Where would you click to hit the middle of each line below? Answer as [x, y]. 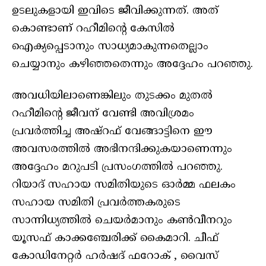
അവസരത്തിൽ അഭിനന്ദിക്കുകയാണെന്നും [122, 149]
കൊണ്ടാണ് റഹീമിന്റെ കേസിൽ [93, 28]
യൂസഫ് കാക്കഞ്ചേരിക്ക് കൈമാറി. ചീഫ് [115, 238]
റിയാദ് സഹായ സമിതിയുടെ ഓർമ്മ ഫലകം [124, 185]
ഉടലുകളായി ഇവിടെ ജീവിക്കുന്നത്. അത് [115, 11]
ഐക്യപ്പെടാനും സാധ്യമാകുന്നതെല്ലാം [110, 46]
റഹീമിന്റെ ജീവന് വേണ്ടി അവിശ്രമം [103, 113]
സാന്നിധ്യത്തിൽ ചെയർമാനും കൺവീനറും [122, 220]
